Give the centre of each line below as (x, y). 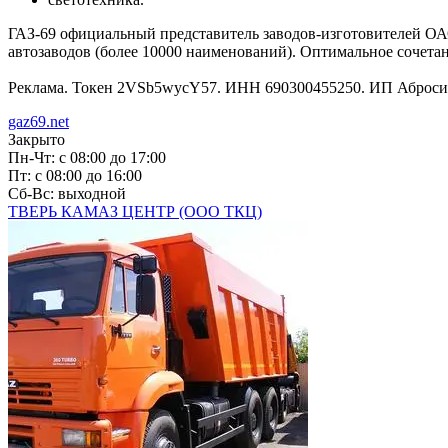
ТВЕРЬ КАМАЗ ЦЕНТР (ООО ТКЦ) (135, 211)
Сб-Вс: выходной (67, 193)
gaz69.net (38, 121)
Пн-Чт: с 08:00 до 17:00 (87, 157)
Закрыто (36, 139)
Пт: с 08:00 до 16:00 (75, 175)
